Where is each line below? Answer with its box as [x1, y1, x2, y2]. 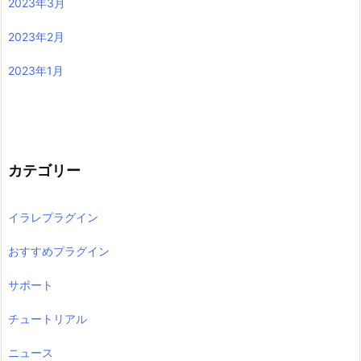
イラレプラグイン [8, 210, 98, 224]
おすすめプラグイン [8, 243, 110, 258]
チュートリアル [8, 311, 87, 326]
